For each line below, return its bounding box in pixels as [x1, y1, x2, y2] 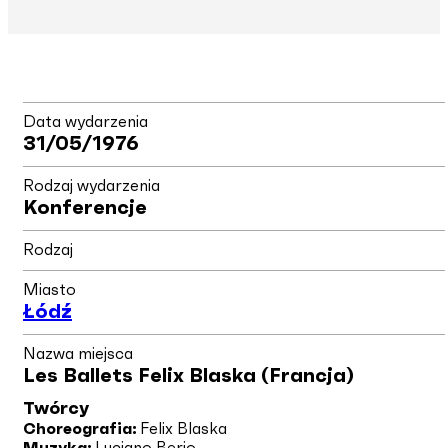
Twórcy [23, 399, 89, 418]
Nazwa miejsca [23, 345, 133, 362]
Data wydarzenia [23, 113, 148, 130]
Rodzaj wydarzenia [23, 177, 160, 194]
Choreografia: [23, 420, 137, 437]
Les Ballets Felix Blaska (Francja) [23, 365, 354, 386]
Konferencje [23, 197, 147, 218]
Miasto [23, 281, 76, 298]
